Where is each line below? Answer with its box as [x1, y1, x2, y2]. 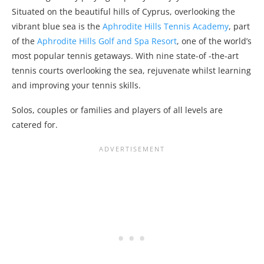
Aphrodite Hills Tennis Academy [103, 21, 229, 32]
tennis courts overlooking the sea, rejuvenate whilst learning [12, 65, 251, 77]
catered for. [12, 119, 58, 131]
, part [229, 21, 250, 32]
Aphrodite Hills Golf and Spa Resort [37, 35, 177, 47]
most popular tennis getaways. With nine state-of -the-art [12, 50, 239, 62]
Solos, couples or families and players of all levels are [12, 104, 223, 116]
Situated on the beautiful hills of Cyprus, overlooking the [12, 6, 235, 18]
